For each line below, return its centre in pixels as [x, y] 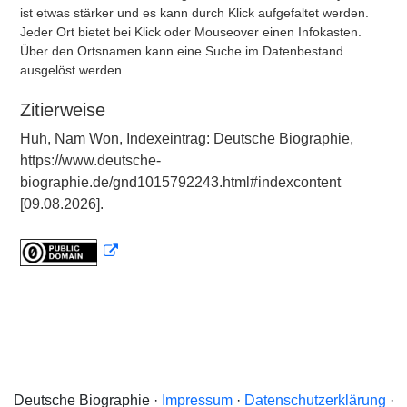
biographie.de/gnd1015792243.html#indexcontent [180, 182]
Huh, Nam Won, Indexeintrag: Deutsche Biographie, [187, 139]
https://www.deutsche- [90, 160]
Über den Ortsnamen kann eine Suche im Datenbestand [182, 51]
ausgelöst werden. [73, 70]
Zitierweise [63, 110]
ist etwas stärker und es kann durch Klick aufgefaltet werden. [194, 13]
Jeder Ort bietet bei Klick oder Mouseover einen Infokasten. [191, 32]
